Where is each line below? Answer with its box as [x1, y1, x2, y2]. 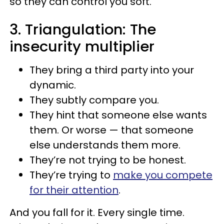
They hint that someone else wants [29, 108, 207, 122]
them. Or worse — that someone [29, 123, 193, 137]
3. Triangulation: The [9, 19, 156, 39]
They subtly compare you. [29, 93, 159, 107]
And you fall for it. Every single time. [9, 205, 184, 219]
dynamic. [29, 78, 76, 92]
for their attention [29, 183, 118, 197]
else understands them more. [29, 138, 180, 152]
